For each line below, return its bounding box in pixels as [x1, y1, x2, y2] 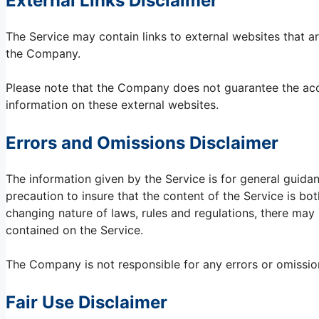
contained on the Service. [6, 223, 143, 238]
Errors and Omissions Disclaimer [6, 132, 278, 154]
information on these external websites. [6, 98, 219, 113]
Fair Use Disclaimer [6, 292, 167, 313]
